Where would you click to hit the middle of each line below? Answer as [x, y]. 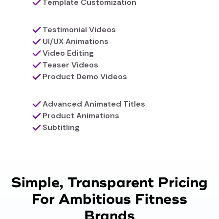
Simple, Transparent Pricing [109, 183]
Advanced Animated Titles [94, 104]
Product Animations [81, 116]
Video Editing [68, 53]
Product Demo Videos [85, 77]
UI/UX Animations [75, 42]
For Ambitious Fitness [109, 200]
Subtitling [61, 128]
